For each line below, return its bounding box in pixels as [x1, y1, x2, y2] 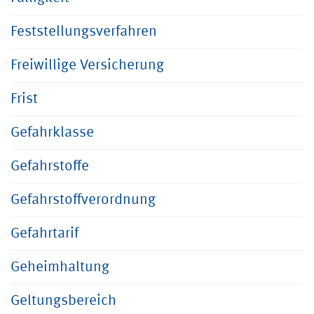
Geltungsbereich [11, 294, 116, 308]
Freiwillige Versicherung [11, 58, 164, 73]
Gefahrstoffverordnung [11, 193, 156, 207]
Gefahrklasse [11, 125, 94, 140]
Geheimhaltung [11, 260, 109, 275]
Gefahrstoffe [11, 159, 89, 174]
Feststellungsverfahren [11, 25, 157, 39]
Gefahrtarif [11, 226, 78, 241]
